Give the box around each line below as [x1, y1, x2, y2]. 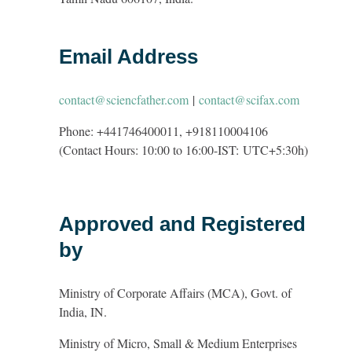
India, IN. [59, 303, 107, 320]
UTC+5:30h [243, 141, 304, 158]
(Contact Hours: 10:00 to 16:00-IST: [59, 141, 243, 158]
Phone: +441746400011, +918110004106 [59, 123, 268, 139]
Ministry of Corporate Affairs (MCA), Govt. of [59, 284, 291, 301]
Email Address [59, 45, 198, 68]
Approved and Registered [59, 212, 306, 236]
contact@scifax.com [199, 91, 299, 108]
